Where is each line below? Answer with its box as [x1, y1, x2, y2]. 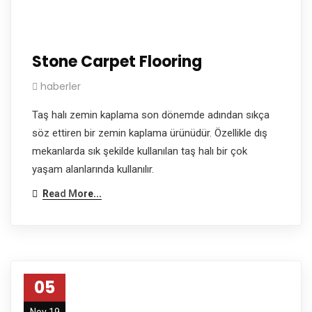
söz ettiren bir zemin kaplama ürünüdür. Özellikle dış [32, 126, 267, 139]
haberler [40, 79, 81, 93]
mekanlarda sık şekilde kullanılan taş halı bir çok [32, 144, 247, 157]
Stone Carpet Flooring [32, 50, 202, 72]
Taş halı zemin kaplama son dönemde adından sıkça [32, 108, 270, 121]
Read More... [42, 187, 102, 199]
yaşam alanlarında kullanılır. [32, 162, 154, 175]
